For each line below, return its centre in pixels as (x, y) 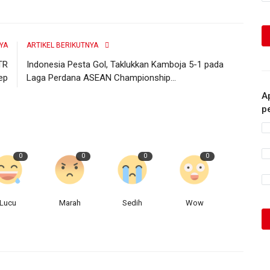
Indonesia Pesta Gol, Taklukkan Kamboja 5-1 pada (125, 64)
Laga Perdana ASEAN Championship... (101, 77)
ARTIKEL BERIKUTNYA (62, 45)
